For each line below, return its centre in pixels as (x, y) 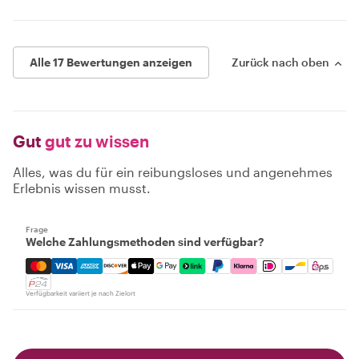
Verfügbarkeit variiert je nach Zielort (81, 293)
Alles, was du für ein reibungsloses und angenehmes (173, 171)
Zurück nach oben (280, 62)
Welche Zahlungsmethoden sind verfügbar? (145, 241)
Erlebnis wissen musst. (82, 188)
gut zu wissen (95, 141)
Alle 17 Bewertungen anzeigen (111, 62)
